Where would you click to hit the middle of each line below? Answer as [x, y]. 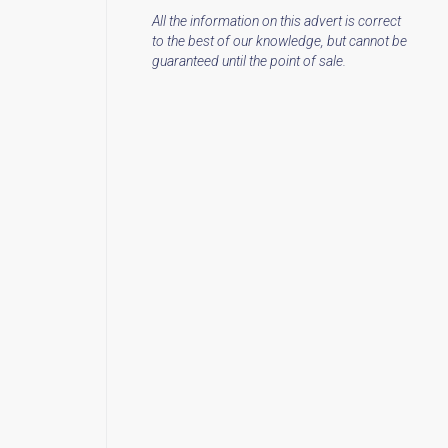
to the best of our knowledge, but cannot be [280, 40]
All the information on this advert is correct [277, 20]
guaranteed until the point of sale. [249, 60]
